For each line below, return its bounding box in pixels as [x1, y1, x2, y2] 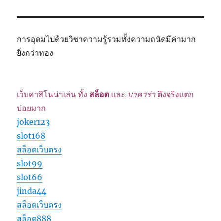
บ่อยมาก [17, 103, 46, 113]
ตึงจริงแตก [155, 89, 194, 100]
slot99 [17, 158, 43, 169]
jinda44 [17, 186, 47, 196]
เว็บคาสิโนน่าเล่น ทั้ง [17, 89, 90, 100]
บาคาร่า [127, 89, 156, 100]
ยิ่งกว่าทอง [17, 48, 54, 58]
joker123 [17, 117, 50, 127]
